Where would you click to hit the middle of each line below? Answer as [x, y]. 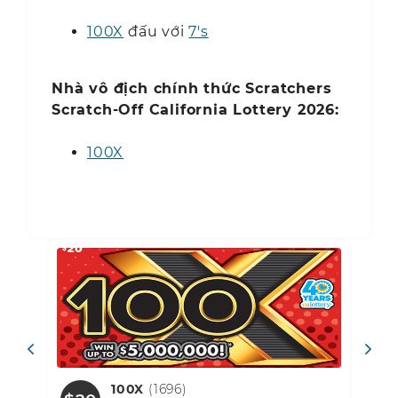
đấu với [156, 31]
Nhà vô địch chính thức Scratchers [192, 88]
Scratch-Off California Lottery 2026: [198, 109]
